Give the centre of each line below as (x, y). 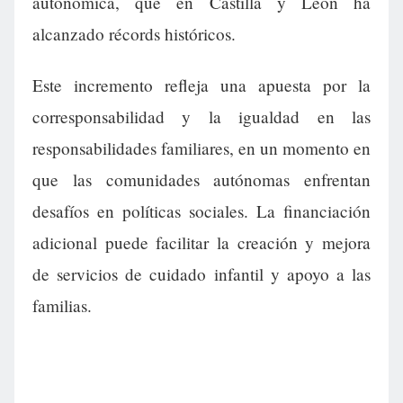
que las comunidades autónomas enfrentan (201, 180)
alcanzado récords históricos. (134, 34)
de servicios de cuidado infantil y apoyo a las (201, 274)
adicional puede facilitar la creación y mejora (201, 243)
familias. (62, 306)
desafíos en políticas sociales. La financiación (201, 211)
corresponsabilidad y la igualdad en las (201, 117)
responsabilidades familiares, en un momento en (201, 148)
